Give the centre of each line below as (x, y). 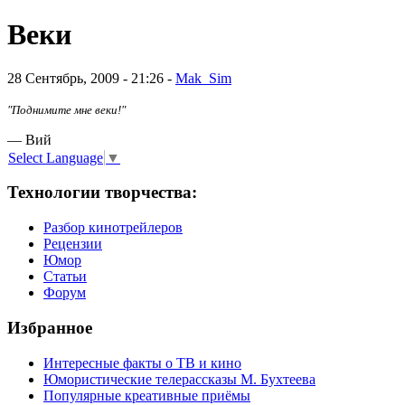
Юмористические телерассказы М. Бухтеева (179, 379)
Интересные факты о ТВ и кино (142, 363)
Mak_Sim (203, 79)
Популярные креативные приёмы (147, 395)
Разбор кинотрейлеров (113, 228)
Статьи (65, 277)
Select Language (56, 157)
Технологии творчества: (102, 193)
